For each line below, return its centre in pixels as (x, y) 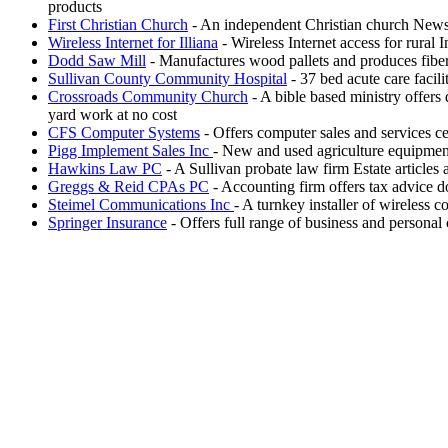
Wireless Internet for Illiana (133, 42)
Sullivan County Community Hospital (167, 78)
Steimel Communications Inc (141, 204)
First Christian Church (118, 24)
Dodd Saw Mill (97, 60)
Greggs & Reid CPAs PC (128, 186)
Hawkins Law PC (105, 168)
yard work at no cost (112, 114)
